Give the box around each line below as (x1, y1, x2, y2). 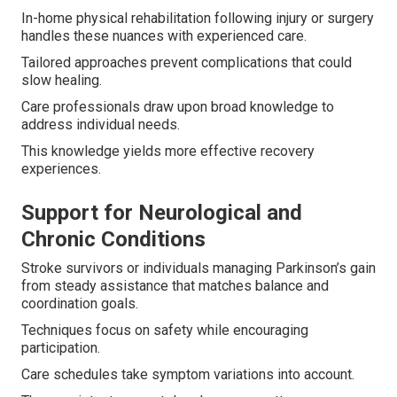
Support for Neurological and (21, 200, 302, 226)
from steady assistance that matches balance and (21, 277, 329, 295)
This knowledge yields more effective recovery (21, 143, 315, 160)
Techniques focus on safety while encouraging (21, 322, 308, 339)
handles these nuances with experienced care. (21, 27, 307, 45)
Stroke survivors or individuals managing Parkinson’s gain (21, 260, 376, 277)
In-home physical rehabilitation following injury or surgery (21, 10, 374, 27)
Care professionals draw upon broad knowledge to (21, 98, 334, 116)
